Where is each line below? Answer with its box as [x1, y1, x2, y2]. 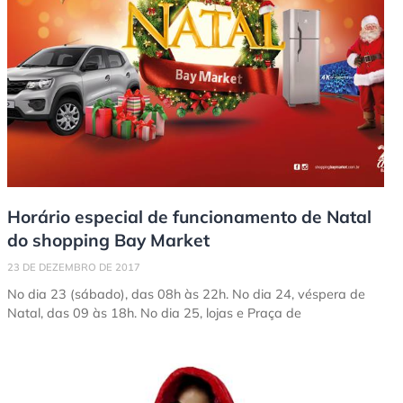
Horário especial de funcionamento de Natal [7, 206, 372, 228]
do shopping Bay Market [7, 229, 210, 252]
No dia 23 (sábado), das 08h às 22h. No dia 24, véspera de [7, 286, 365, 303]
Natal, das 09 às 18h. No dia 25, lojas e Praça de [7, 305, 301, 322]
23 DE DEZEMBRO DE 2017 [7, 261, 140, 274]
